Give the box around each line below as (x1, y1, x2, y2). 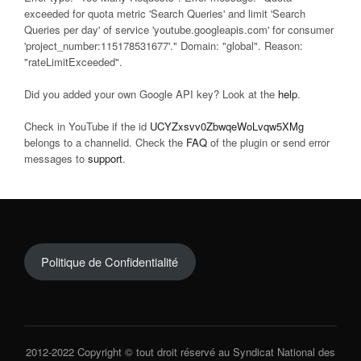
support (88, 151, 122, 167)
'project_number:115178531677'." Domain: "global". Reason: (24, 38, 303, 54)
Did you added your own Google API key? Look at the (24, 86, 278, 102)
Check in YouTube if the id (24, 118, 150, 135)
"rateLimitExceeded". (24, 54, 122, 70)
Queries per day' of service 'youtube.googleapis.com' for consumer (24, 22, 334, 38)
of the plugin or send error (207, 135, 330, 151)
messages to (24, 151, 88, 167)
